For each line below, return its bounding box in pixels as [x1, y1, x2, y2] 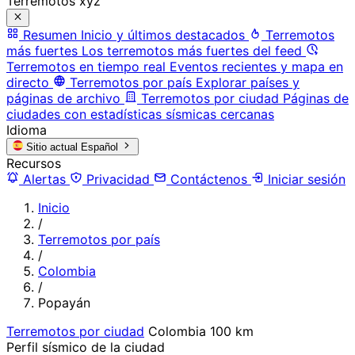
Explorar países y [196, 74, 300, 90]
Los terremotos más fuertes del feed [82, 42, 302, 59]
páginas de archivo [6, 90, 120, 106]
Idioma [6, 121, 47, 138]
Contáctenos [166, 170, 251, 187]
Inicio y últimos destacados [81, 26, 245, 43]
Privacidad [82, 170, 154, 187]
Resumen [23, 26, 77, 43]
